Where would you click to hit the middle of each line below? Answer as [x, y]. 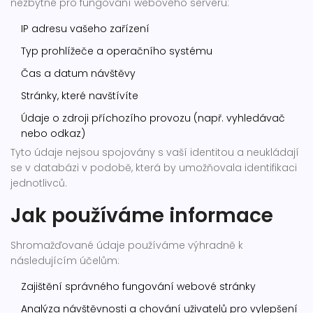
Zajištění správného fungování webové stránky [138, 286]
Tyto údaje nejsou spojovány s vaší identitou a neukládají [155, 152]
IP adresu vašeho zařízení [85, 29]
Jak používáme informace [142, 216]
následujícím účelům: [65, 261]
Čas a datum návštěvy [78, 73]
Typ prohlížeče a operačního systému [117, 51]
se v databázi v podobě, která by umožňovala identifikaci [154, 168]
